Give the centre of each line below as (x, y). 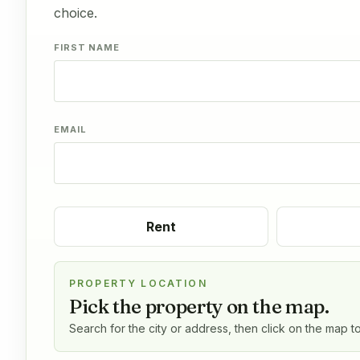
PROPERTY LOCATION (138, 283)
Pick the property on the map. (199, 306)
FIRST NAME (87, 47)
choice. (76, 12)
